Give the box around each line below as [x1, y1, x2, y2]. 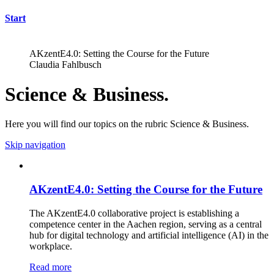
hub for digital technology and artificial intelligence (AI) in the [29, 229, 268, 240]
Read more [29, 261, 72, 272]
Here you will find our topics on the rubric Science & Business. [5, 119, 249, 130]
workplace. [29, 240, 72, 251]
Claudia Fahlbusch [29, 59, 102, 70]
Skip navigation [5, 139, 65, 150]
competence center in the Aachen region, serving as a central [29, 218, 262, 229]
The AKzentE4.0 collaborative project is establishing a [29, 207, 239, 218]
